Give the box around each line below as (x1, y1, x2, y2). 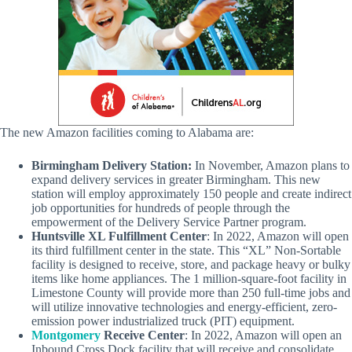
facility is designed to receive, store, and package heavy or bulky (31, 257, 350, 271)
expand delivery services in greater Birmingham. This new (31, 172, 321, 186)
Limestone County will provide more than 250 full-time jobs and (31, 285, 350, 299)
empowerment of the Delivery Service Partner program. (31, 214, 306, 229)
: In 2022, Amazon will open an (185, 328, 342, 342)
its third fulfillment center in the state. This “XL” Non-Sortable (31, 243, 341, 257)
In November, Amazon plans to (192, 158, 350, 172)
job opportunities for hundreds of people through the (31, 200, 290, 214)
